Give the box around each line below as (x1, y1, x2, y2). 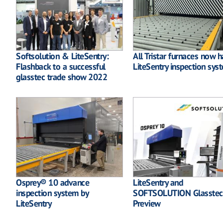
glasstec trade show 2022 (16, 71, 107, 83)
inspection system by (16, 187, 88, 199)
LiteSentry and (133, 176, 183, 188)
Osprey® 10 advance (16, 176, 89, 188)
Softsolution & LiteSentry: (16, 50, 109, 62)
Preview (133, 197, 160, 209)
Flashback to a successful (16, 60, 106, 72)
